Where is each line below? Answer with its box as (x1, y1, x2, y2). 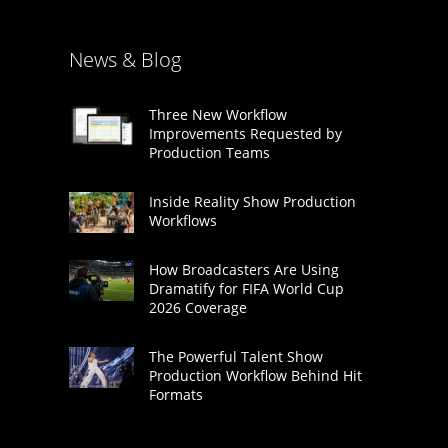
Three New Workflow (148, 104, 287, 124)
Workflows (148, 210, 217, 230)
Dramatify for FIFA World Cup (148, 278, 344, 298)
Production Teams (148, 142, 270, 162)
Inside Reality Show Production (148, 191, 356, 211)
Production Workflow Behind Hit (148, 365, 362, 385)
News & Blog (68, 45, 181, 73)
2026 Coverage (148, 297, 247, 317)
